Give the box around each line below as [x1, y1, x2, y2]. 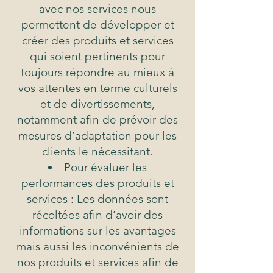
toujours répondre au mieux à [21, 65, 174, 80]
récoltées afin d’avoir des [32, 208, 163, 222]
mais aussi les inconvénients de [16, 239, 179, 254]
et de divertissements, [40, 97, 155, 112]
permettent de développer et [21, 18, 174, 32]
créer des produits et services [21, 34, 174, 48]
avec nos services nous [39, 2, 156, 16]
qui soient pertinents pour [30, 49, 165, 64]
